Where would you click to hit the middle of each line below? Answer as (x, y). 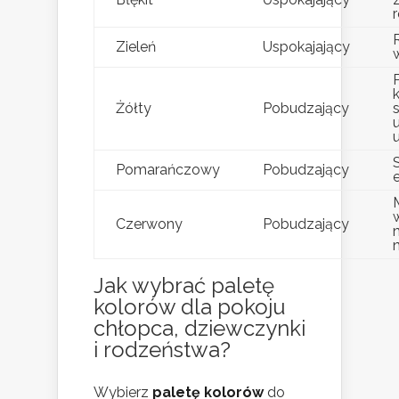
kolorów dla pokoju (190, 307)
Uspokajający (306, 47)
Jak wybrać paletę (184, 286)
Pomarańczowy (168, 170)
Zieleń (136, 47)
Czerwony (149, 224)
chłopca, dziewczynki (199, 329)
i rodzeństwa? (162, 350)
